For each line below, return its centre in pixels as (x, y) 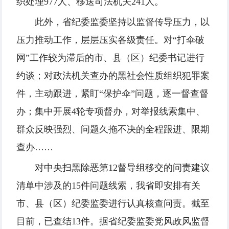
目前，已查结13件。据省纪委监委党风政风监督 (113, 222)
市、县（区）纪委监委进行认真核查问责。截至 (113, 204)
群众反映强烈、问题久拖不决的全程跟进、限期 (113, 130)
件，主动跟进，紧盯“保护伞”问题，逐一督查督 (112, 94)
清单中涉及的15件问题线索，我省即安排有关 (108, 186)
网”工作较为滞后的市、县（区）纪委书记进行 (110, 58)
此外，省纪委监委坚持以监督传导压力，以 (122, 22)
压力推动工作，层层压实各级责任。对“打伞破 (110, 40)
